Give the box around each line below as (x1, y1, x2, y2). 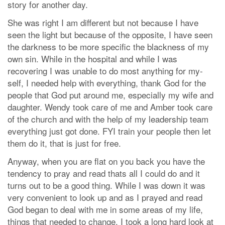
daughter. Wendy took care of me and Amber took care (8, 100, 212, 114)
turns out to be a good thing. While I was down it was (8, 179, 205, 192)
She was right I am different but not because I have (8, 16, 198, 29)
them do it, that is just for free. (8, 137, 121, 150)
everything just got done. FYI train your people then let (8, 125, 211, 138)
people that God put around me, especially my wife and (8, 88, 213, 101)
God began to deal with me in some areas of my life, (8, 203, 203, 216)
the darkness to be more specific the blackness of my (8, 40, 209, 53)
